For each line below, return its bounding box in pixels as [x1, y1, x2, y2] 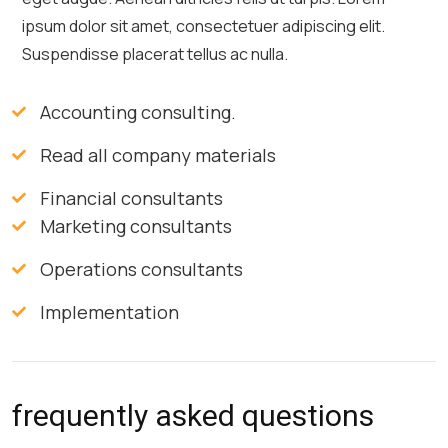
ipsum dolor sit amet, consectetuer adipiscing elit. [22, 14, 385, 37]
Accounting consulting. [39, 99, 236, 124]
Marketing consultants [39, 213, 232, 238]
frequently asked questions [12, 397, 374, 433]
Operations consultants [39, 256, 243, 281]
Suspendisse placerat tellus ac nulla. [22, 42, 288, 65]
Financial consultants [39, 185, 223, 210]
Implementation [39, 299, 179, 324]
